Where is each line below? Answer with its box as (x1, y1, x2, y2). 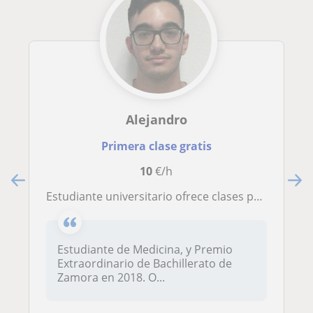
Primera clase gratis (101, 138, 212, 154)
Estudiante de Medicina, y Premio (57, 242, 233, 258)
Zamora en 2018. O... (57, 270, 165, 286)
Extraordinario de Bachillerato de (57, 256, 232, 272)
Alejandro (125, 111, 187, 129)
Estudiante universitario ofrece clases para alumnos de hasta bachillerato (52, 189, 254, 205)
